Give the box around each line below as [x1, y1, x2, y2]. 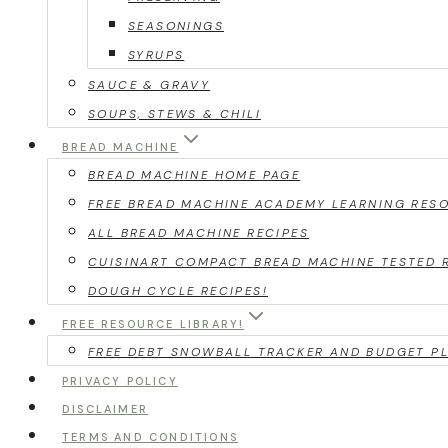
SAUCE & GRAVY [88, 77, 211, 93]
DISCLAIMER [61, 402, 148, 416]
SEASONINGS [128, 18, 224, 34]
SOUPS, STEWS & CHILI [88, 106, 261, 122]
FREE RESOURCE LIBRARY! [61, 317, 245, 331]
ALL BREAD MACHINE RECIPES [88, 225, 310, 241]
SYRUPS [128, 47, 185, 63]
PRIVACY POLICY [61, 374, 178, 388]
